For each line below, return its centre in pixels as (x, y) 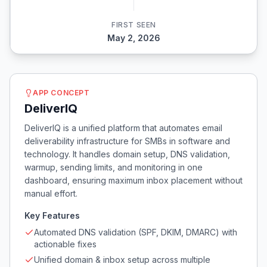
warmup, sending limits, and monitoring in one (114, 167)
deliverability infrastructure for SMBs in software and (127, 141)
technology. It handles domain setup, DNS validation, (127, 154)
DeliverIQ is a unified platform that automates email (123, 128)
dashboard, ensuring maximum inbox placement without (133, 180)
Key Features (52, 215)
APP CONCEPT (61, 93)
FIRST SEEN (134, 25)
